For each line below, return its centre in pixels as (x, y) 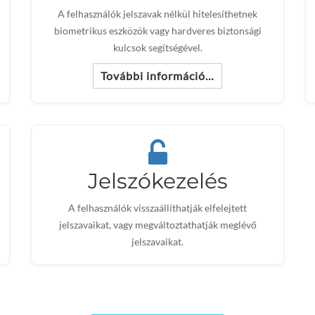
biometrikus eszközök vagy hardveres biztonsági (157, 31)
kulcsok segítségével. (157, 47)
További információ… (157, 76)
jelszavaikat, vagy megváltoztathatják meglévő (157, 225)
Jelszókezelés (157, 181)
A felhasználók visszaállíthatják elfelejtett (157, 208)
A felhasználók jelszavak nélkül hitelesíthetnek (157, 14)
